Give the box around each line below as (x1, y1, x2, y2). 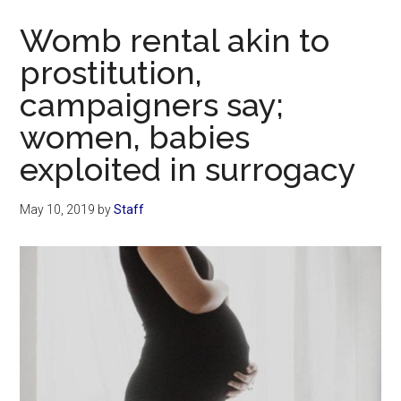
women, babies (20, 118, 251, 157)
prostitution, (20, 54, 203, 92)
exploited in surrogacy (20, 150, 357, 189)
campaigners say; (20, 86, 285, 124)
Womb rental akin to (20, 21, 330, 60)
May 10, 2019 (20, 202, 96, 218)
